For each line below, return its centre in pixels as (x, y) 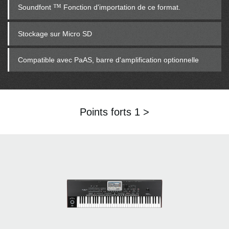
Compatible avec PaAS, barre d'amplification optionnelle (108, 60)
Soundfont (36, 7)
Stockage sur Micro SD (55, 34)
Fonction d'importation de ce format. (121, 7)
